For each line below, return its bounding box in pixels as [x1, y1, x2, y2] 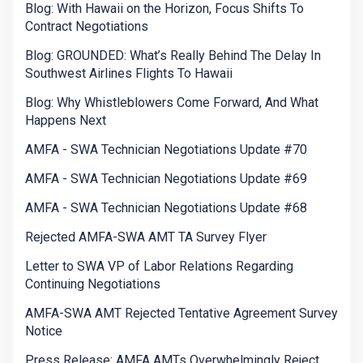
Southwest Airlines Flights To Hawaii [25, 66, 233, 82]
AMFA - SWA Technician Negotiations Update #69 [25, 171, 307, 187]
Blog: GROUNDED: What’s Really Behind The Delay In [25, 48, 321, 64]
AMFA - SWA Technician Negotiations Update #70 [25, 142, 307, 158]
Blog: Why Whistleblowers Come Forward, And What [25, 95, 318, 111]
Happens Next [25, 113, 106, 129]
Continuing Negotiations [25, 276, 160, 293]
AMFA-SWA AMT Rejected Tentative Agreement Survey [25, 305, 338, 322]
